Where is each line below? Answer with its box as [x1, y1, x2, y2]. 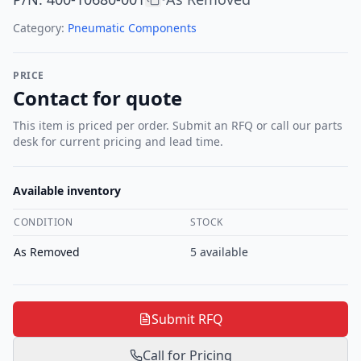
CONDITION [14, 215, 73, 229]
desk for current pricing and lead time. [13, 134, 223, 149]
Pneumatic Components [68, 20, 197, 35]
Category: [13, 20, 68, 35]
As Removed [14, 244, 80, 259]
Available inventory [13, 183, 121, 198]
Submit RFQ [151, 310, 223, 328]
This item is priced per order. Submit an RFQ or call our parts [13, 118, 342, 133]
